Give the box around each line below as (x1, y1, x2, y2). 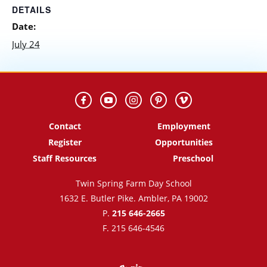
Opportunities (155, 136, 213, 148)
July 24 (12, 38, 40, 51)
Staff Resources (33, 153, 97, 164)
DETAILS (12, 4, 51, 16)
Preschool (173, 153, 213, 164)
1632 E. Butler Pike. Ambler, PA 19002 (59, 193, 208, 204)
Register (48, 136, 82, 148)
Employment (157, 120, 211, 132)
